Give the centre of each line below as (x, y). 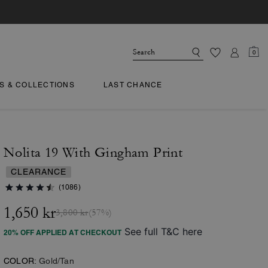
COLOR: (20, 261)
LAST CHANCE (133, 85)
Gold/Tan (57, 261)
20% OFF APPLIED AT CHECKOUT (63, 232)
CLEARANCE (39, 172)
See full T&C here (163, 232)
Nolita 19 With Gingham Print (93, 153)
